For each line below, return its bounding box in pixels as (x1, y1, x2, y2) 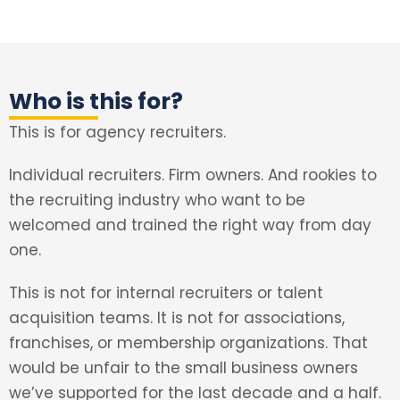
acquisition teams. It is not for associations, (9, 307, 345, 329)
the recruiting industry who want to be (9, 189, 305, 211)
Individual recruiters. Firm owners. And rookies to (9, 164, 377, 186)
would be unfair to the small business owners (9, 357, 358, 379)
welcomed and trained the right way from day (9, 214, 371, 236)
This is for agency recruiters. (9, 121, 226, 143)
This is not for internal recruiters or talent (9, 282, 323, 304)
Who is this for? (9, 86, 183, 117)
